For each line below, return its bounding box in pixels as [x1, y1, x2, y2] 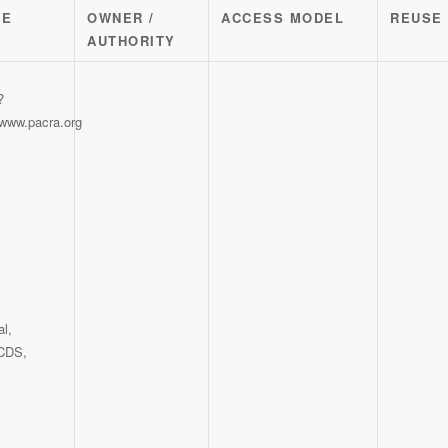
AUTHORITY [87, 31, 176, 51]
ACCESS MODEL [221, 8, 345, 28]
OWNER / [87, 8, 155, 28]
